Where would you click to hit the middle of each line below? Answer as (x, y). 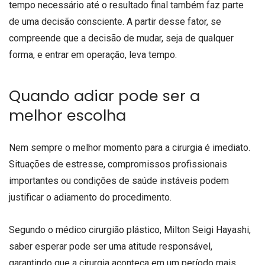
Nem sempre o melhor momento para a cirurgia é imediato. (130, 147)
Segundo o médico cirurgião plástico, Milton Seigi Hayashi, (130, 230)
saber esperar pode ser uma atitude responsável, (111, 246)
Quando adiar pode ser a (104, 96)
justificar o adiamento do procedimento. (90, 197)
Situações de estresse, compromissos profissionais (118, 164)
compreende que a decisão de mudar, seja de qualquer (121, 38)
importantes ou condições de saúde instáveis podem (119, 180)
